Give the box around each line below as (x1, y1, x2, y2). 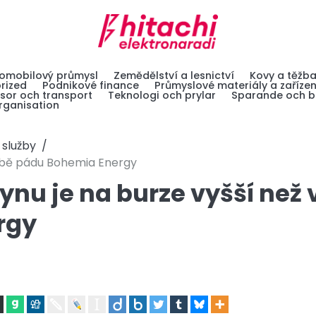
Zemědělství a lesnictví (114, 68, 234, 83)
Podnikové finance (42, 78, 139, 93)
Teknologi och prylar (108, 88, 216, 103)
